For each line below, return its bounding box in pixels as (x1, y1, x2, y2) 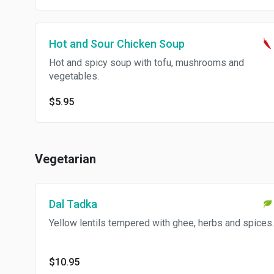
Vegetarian (35, 152, 96, 166)
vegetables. (49, 70, 99, 82)
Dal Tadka (49, 198, 97, 210)
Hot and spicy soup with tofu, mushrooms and (49, 57, 244, 68)
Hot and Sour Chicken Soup (49, 37, 185, 50)
